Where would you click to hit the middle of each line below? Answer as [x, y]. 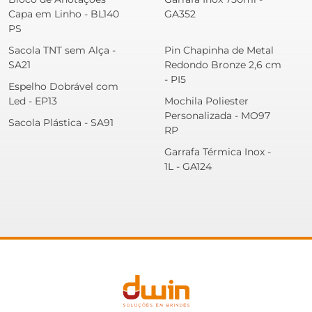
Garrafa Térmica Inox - [218, 152]
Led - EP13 [33, 101]
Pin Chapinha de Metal [219, 50]
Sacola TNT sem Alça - [62, 50]
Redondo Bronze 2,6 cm [223, 65]
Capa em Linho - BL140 [64, 14]
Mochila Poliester [206, 101]
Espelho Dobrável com [63, 87]
